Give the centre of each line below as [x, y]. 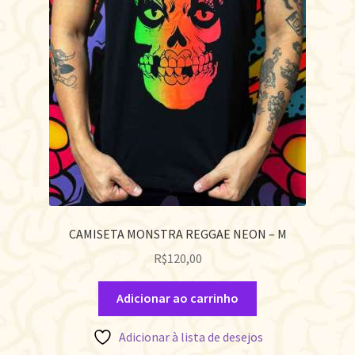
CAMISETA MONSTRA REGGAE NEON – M [177, 233]
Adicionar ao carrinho [177, 298]
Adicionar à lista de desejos [191, 337]
